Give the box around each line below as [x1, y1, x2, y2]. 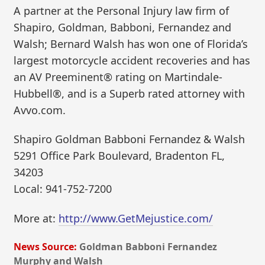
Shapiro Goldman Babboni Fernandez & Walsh [14, 132, 245, 147]
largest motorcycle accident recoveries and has [14, 53, 251, 67]
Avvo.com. [14, 102, 66, 117]
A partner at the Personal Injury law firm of [14, 3, 230, 18]
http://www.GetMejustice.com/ [59, 211, 214, 225]
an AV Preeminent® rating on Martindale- [14, 69, 223, 84]
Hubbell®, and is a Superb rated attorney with [14, 86, 245, 101]
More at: [14, 211, 59, 225]
